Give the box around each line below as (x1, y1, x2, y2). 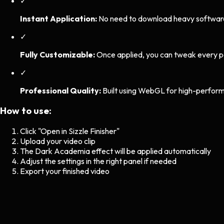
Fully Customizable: (20, 49, 95, 59)
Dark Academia (35, 146, 90, 156)
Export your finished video (20, 166, 109, 176)
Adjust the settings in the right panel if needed (20, 156, 176, 166)
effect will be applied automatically (90, 146, 211, 156)
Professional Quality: (20, 85, 101, 95)
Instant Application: (20, 13, 97, 23)
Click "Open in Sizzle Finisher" (20, 126, 119, 136)
